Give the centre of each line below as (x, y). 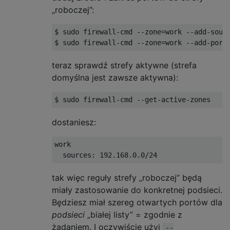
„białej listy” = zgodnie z (133, 214)
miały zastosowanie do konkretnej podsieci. (137, 190)
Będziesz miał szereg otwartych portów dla (137, 202)
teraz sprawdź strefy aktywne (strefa (124, 65)
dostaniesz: (74, 122)
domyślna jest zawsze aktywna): (115, 77)
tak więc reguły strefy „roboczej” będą (127, 177)
